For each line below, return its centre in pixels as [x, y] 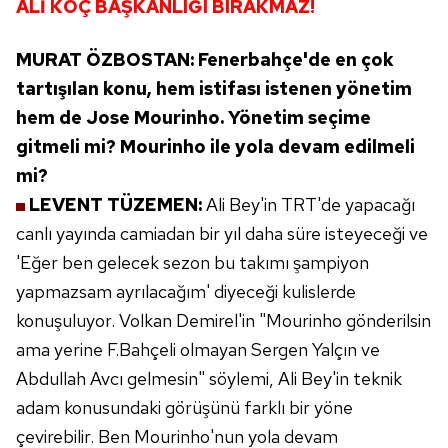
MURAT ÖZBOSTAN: [107, 59]
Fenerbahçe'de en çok [296, 59]
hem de [49, 117]
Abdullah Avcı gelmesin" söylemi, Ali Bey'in [182, 378]
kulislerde [319, 291]
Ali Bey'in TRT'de [273, 204]
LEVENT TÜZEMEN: [117, 204]
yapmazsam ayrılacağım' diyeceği [147, 291]
